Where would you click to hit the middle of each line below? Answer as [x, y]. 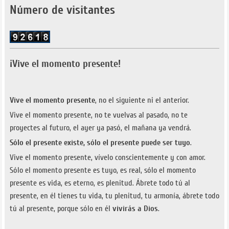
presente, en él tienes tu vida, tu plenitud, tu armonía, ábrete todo [114, 196]
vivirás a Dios [135, 209]
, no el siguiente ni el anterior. [142, 100]
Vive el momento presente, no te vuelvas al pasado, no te [98, 115]
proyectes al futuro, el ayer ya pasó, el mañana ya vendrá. [100, 128]
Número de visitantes [62, 10]
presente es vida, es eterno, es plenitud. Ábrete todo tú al [100, 183]
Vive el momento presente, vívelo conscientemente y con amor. [107, 158]
